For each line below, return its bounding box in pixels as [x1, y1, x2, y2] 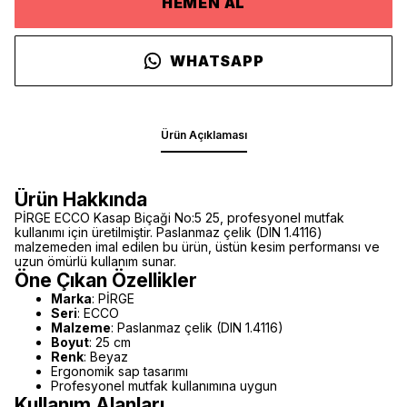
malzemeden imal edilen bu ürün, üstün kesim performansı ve [15, 239, 380, 254]
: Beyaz [84, 349, 128, 364]
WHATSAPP [170, 52, 264, 70]
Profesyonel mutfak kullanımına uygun [51, 378, 277, 393]
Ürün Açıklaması [160, 128, 247, 142]
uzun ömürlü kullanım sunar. [15, 253, 176, 269]
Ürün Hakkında [15, 188, 147, 211]
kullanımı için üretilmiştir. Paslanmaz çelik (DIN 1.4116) [15, 224, 323, 240]
